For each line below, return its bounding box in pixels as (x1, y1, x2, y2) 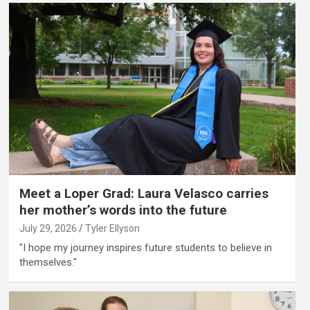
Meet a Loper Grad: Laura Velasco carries (19, 185, 268, 201)
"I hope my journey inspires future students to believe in (19, 241, 272, 254)
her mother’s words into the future (19, 201, 227, 218)
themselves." (19, 255, 77, 268)
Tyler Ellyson (84, 222, 140, 234)
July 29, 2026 (19, 222, 77, 234)
